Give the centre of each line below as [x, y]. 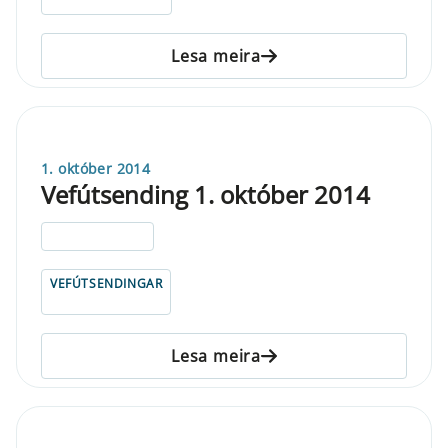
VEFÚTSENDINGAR [106, 283]
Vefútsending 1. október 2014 [205, 194]
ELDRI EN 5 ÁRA [98, 236]
